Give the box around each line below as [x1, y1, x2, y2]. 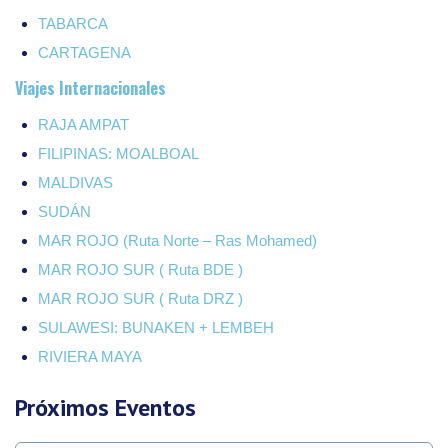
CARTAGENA [38, 43, 131, 61]
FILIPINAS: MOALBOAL [38, 144, 199, 162]
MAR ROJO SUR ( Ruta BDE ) [38, 260, 243, 278]
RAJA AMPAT [38, 115, 129, 133]
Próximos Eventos [15, 391, 196, 423]
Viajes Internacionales [15, 75, 166, 100]
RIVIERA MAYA [38, 347, 142, 365]
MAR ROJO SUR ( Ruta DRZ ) [38, 289, 243, 307]
